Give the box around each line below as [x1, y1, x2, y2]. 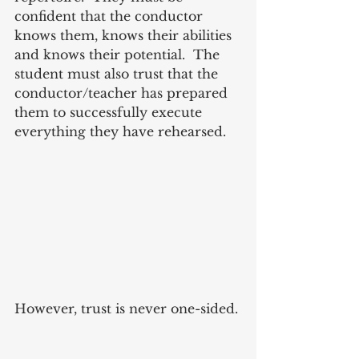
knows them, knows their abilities [14, 27, 236, 44]
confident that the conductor [14, 8, 207, 25]
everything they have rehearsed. [14, 123, 226, 140]
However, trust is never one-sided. [14, 301, 242, 317]
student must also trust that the [14, 66, 222, 83]
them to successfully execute [14, 104, 206, 121]
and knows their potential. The [14, 46, 224, 63]
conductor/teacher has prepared [14, 85, 232, 102]
